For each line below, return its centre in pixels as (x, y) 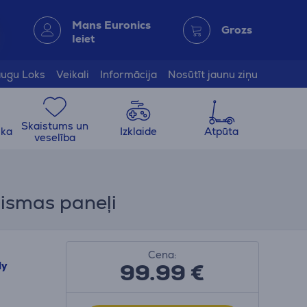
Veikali (73, 74)
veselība (54, 137)
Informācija (128, 74)
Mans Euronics (111, 25)
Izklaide (138, 131)
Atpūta (222, 131)
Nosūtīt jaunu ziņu (213, 74)
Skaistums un (54, 125)
